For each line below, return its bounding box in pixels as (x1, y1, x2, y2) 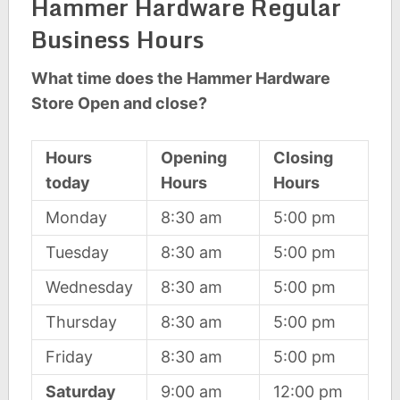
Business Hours (30, 21, 204, 58)
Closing (272, 148, 333, 167)
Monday (45, 208, 107, 227)
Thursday (45, 312, 117, 331)
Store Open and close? (30, 94, 207, 112)
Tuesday (45, 243, 109, 262)
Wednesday (45, 278, 133, 296)
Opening (160, 148, 227, 167)
